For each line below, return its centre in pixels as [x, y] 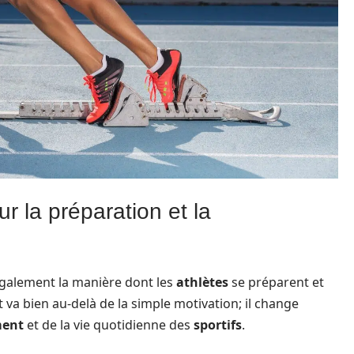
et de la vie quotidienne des [109, 324]
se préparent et [276, 282]
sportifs [218, 324]
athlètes [202, 282]
